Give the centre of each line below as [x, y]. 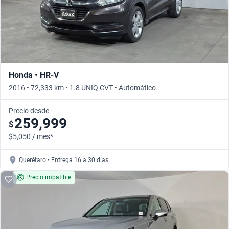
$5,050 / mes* [31, 136]
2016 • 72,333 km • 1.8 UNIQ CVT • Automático [82, 88]
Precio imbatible [49, 177]
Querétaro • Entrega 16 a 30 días [64, 160]
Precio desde [29, 111]
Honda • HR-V [34, 75]
